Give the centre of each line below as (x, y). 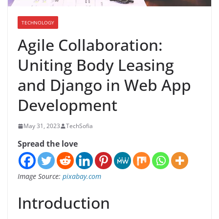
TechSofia (79, 126)
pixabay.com (82, 176)
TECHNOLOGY (38, 23)
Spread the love (48, 144)
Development (67, 105)
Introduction (64, 203)
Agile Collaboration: (90, 45)
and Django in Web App (104, 85)
